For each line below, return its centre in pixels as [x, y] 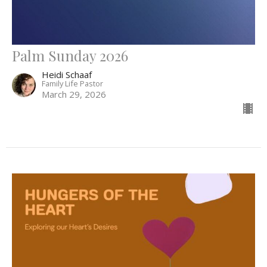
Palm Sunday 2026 [70, 55]
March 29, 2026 [74, 94]
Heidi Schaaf [67, 74]
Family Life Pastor [72, 83]
